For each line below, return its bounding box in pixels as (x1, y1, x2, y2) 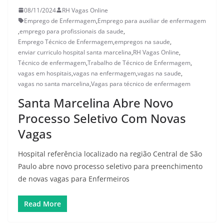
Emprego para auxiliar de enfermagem (97, 16, 206, 25)
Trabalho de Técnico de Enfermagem (87, 58, 190, 67)
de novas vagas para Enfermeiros (18, 173, 129, 183)
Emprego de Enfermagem (24, 16, 96, 25)
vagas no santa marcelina (18, 79, 89, 88)
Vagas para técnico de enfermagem (91, 79, 190, 88)
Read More (24, 198, 61, 208)
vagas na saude (137, 68, 181, 77)
